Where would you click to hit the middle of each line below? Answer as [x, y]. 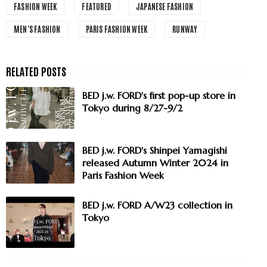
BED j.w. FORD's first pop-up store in [159, 95]
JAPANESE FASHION [165, 6]
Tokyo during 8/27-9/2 [132, 108]
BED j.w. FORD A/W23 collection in [157, 205]
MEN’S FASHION [37, 29]
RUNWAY [185, 29]
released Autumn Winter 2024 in [155, 163]
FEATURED [97, 6]
